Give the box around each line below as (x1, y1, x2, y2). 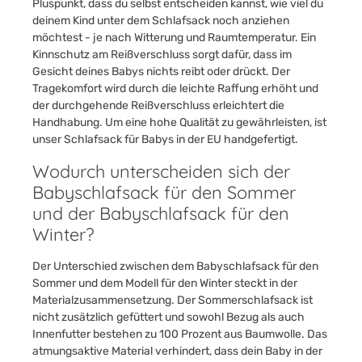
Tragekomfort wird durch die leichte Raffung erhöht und (32, 82, 318, 95)
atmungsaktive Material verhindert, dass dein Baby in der (32, 344, 322, 358)
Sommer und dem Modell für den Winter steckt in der (32, 276, 297, 290)
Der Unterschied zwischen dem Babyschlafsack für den (32, 259, 318, 273)
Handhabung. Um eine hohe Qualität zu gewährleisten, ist (32, 116, 326, 129)
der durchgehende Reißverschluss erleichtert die (32, 99, 284, 112)
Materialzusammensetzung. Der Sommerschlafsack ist (32, 293, 313, 307)
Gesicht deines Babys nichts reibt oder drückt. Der (32, 65, 290, 78)
